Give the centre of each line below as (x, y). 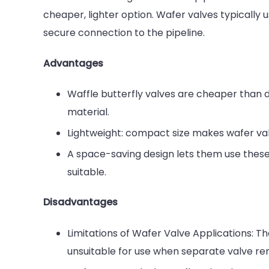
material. (88, 112)
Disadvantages (80, 202)
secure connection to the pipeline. (124, 32)
